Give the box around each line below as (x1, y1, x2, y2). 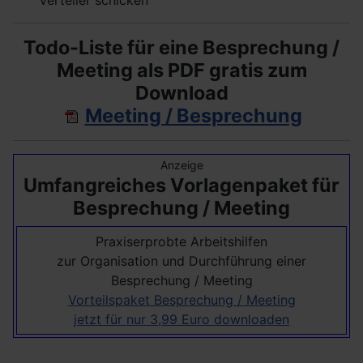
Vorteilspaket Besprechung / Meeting (67, 291, 296, 308)
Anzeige (160, 157, 203, 172)
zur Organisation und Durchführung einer (57, 252, 306, 269)
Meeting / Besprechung (84, 103, 302, 127)
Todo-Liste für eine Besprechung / (23, 35, 340, 59)
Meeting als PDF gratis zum (56, 58, 307, 82)
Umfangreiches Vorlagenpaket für (23, 173, 340, 197)
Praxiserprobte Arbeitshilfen (96, 233, 267, 250)
